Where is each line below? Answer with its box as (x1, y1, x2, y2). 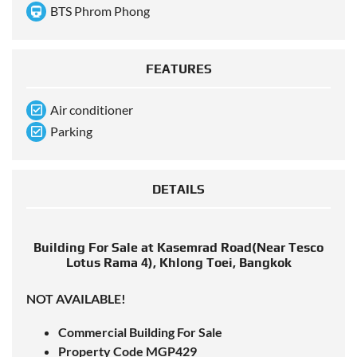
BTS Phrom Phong (50, 3, 150, 19)
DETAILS (152, 182, 205, 198)
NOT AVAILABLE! (26, 291, 126, 307)
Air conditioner (50, 102, 133, 118)
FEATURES (145, 61, 212, 77)
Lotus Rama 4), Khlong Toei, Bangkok (65, 255, 292, 271)
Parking (50, 124, 92, 139)
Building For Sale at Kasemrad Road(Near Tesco (33, 240, 324, 256)
